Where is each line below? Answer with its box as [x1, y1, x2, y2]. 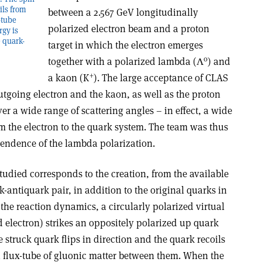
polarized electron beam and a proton [47, 22, 209, 35]
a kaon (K [47, 71, 89, 84]
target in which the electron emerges [47, 39, 203, 51]
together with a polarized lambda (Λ [47, 55, 204, 68]
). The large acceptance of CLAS [93, 71, 228, 84]
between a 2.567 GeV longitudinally [47, 6, 198, 19]
